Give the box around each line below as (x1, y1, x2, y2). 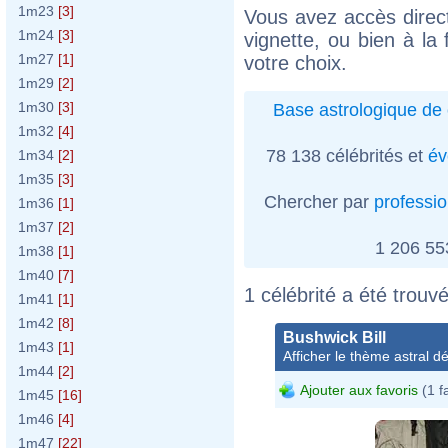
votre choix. (244, 51, 347, 74)
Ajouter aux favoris (300, 381, 418, 398)
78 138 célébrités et (266, 145, 428, 166)
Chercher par (264, 191, 374, 212)
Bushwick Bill (283, 328, 386, 346)
